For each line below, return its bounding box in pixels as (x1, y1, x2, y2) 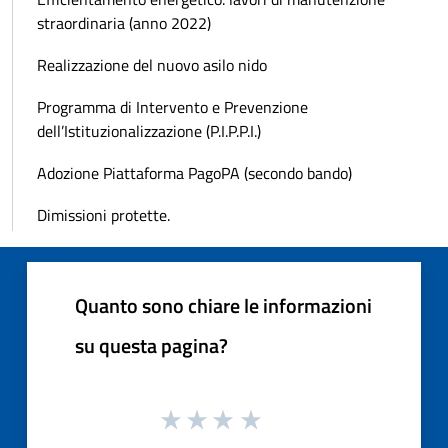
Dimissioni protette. (37, 203, 170, 228)
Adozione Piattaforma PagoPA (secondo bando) (37, 161, 352, 186)
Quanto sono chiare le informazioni (75, 290, 372, 322)
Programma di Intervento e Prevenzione (37, 95, 308, 120)
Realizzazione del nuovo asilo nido (37, 53, 267, 78)
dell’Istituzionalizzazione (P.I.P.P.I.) (37, 119, 261, 144)
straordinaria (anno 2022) (37, 11, 211, 36)
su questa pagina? (75, 330, 228, 362)
